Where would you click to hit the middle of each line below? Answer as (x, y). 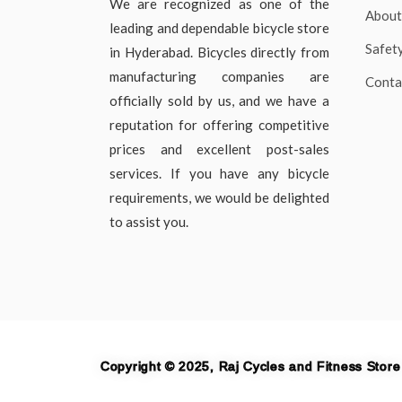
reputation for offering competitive (219, 124)
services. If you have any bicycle (219, 173)
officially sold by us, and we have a (219, 100)
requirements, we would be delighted (219, 197)
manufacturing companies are (219, 76)
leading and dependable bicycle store (219, 27)
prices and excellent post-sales (219, 149)
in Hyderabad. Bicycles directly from (219, 52)
